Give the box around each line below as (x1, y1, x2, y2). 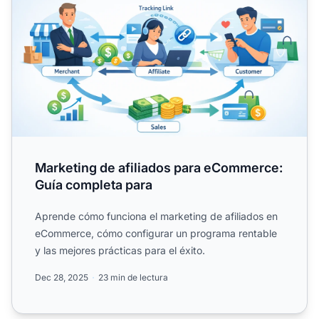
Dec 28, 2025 (35, 271, 88, 283)
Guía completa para (35, 177, 152, 192)
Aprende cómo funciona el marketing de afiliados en (35, 209, 278, 222)
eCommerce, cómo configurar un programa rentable (35, 226, 277, 239)
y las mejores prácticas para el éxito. (35, 244, 205, 256)
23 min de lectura (98, 271, 168, 283)
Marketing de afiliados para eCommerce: (35, 159, 283, 175)
